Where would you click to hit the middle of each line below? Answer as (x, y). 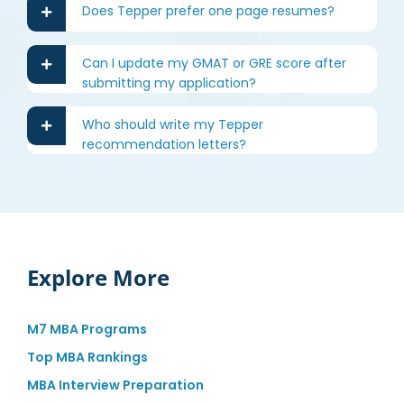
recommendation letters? (164, 145)
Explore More (98, 278)
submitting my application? (169, 83)
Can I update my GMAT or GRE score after (214, 64)
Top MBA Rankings (87, 357)
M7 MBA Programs (87, 329)
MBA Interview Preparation (115, 385)
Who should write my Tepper (172, 125)
